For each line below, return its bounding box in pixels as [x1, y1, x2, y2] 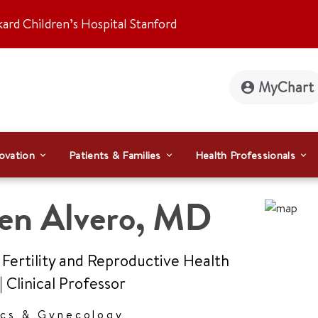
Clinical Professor [6, 273, 126, 294]
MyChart [258, 77, 314, 97]
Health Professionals [194, 147, 295, 163]
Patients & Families [69, 147, 161, 163]
